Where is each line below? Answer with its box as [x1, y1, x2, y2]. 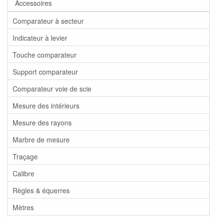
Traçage [13, 151, 38, 161]
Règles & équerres [13, 185, 70, 195]
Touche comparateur [13, 49, 77, 60]
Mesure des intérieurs [13, 100, 79, 110]
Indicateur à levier [13, 32, 67, 43]
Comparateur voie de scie [13, 83, 92, 93]
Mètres [13, 202, 34, 212]
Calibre [13, 168, 34, 178]
